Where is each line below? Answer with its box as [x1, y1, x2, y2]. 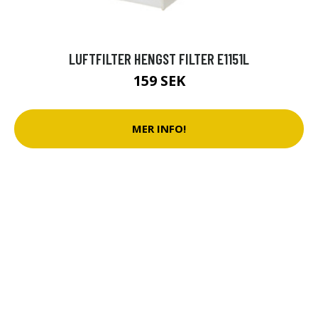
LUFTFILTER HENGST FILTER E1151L [69, 49, 249, 67]
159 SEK [133, 70, 185, 90]
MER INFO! [132, 121, 186, 136]
